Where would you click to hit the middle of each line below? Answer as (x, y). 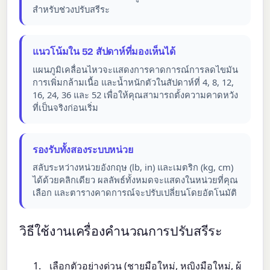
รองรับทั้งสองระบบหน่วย (83, 149)
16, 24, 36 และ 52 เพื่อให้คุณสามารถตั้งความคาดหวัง (135, 94)
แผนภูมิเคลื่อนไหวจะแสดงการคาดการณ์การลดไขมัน (135, 69)
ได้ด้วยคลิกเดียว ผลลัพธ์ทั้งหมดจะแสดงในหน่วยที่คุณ (135, 180)
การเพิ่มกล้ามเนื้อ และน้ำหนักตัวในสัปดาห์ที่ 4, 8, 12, (133, 82)
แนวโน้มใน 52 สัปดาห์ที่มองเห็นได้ (104, 52)
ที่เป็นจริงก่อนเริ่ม (65, 107)
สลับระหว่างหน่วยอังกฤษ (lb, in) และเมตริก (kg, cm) (133, 167)
